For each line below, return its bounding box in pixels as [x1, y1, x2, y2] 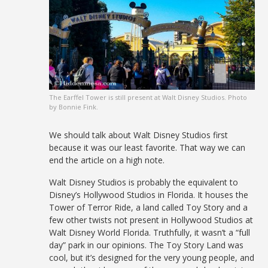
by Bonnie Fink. [49, 102, 99, 112]
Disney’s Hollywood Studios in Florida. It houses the [49, 189, 249, 201]
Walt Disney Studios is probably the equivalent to [49, 176, 239, 188]
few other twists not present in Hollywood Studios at [49, 214, 254, 226]
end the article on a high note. [49, 154, 165, 166]
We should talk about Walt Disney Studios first [49, 129, 229, 141]
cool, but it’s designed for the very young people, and [49, 252, 255, 264]
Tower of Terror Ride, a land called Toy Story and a [49, 202, 248, 214]
